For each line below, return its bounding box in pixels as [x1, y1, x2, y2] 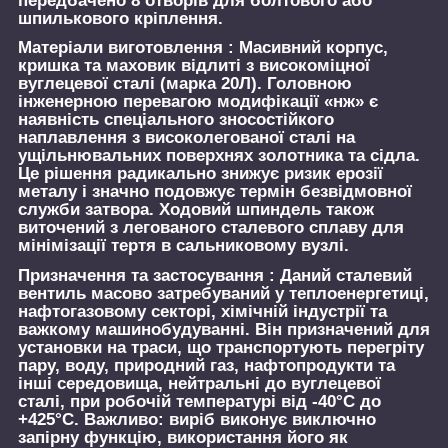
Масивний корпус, [234, 38, 388, 58]
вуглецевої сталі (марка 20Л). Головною [18, 74, 352, 94]
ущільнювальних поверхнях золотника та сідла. [18, 146, 420, 166]
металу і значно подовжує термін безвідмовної [18, 182, 412, 202]
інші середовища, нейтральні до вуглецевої [18, 374, 381, 394]
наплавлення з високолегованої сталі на [18, 128, 355, 148]
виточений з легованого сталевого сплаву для [18, 218, 404, 238]
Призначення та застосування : [18, 266, 275, 286]
